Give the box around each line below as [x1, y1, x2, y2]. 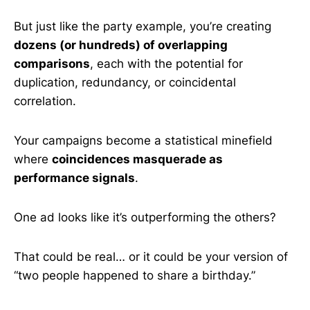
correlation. [14, 94, 76, 108]
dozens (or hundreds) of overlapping [14, 38, 228, 52]
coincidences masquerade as [52, 152, 223, 166]
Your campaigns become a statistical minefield [14, 134, 273, 147]
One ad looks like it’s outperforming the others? [14, 210, 276, 224]
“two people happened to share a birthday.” [14, 268, 255, 282]
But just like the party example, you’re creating [14, 19, 271, 33]
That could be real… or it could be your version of [14, 250, 288, 264]
